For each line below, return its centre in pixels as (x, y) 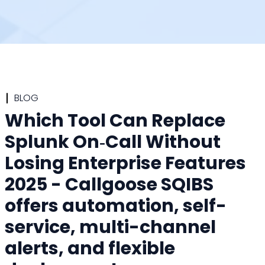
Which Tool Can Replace (115, 121)
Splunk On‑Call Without (113, 142)
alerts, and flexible (90, 249)
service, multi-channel (110, 227)
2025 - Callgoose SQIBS (109, 185)
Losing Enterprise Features (125, 164)
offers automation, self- (116, 206)
